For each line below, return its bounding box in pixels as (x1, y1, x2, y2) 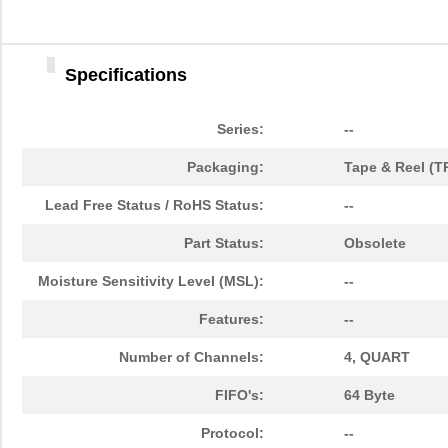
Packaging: (187, 159, 264, 176)
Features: (199, 311, 264, 328)
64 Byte (344, 387, 395, 404)
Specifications (65, 65, 187, 86)
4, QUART (344, 349, 410, 366)
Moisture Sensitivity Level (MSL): (38, 273, 264, 290)
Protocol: (201, 425, 264, 442)
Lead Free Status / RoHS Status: (45, 197, 264, 214)
